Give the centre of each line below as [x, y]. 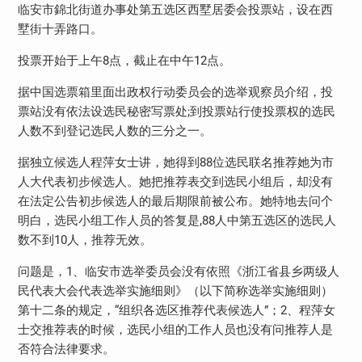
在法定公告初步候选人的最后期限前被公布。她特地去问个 [175, 201]
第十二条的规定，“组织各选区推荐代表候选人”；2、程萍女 [176, 310]
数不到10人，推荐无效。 [84, 240]
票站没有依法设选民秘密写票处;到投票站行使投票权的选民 [176, 111]
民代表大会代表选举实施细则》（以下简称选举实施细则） [175, 290]
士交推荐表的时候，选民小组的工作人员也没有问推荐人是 [175, 329]
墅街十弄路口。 [60, 29]
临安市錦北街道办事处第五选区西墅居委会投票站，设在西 [175, 9]
